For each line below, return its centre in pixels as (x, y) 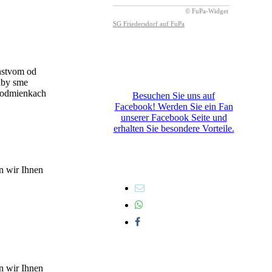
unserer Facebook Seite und (174, 117)
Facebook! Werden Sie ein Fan (174, 106)
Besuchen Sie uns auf (174, 95)
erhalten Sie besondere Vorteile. (174, 128)
